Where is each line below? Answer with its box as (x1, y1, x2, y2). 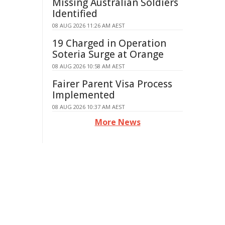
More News (94, 117, 141, 128)
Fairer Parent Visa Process (52, 77, 172, 90)
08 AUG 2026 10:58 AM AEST (52, 62, 125, 70)
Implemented (52, 88, 115, 101)
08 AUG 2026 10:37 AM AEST (52, 103, 125, 110)
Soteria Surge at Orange (52, 48, 164, 61)
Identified (52, 7, 97, 20)
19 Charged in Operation (52, 37, 166, 50)
